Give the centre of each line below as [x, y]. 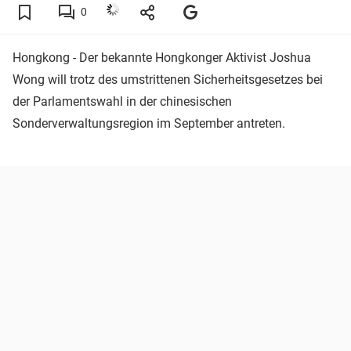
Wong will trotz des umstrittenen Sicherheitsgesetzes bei [168, 79]
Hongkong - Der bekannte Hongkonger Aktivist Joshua [162, 57]
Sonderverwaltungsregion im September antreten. [149, 123]
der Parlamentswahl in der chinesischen [122, 101]
